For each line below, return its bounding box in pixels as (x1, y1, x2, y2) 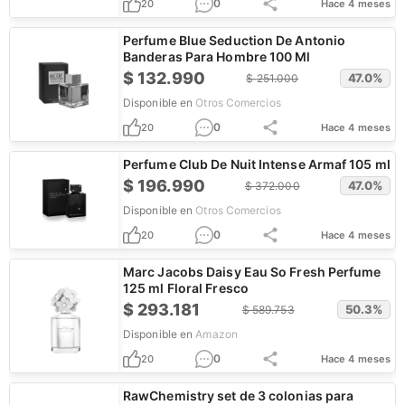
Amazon (195, 327, 238, 341)
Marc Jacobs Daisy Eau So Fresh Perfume (123, 264, 381, 279)
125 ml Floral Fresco (123, 280, 249, 296)
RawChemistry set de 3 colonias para (123, 388, 354, 403)
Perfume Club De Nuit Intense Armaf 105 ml (123, 156, 391, 172)
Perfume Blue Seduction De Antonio (123, 33, 346, 48)
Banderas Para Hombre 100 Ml (123, 49, 311, 64)
